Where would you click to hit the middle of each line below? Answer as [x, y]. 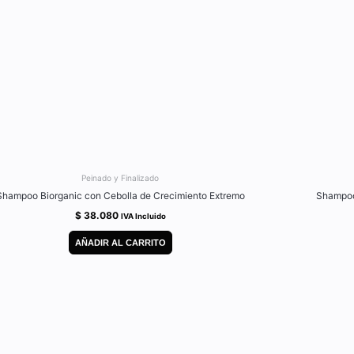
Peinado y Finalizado [120, 178]
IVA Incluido [143, 217]
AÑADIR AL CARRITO [120, 242]
